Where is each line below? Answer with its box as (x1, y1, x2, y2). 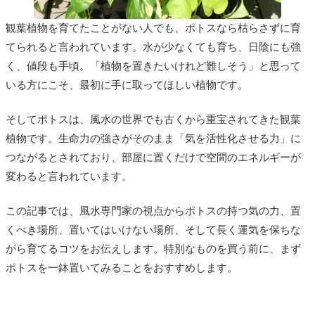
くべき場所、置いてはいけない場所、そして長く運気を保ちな (6, 224, 301, 236)
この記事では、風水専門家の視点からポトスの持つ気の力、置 (6, 205, 301, 217)
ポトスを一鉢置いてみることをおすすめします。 (6, 262, 238, 274)
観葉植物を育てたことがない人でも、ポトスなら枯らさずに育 (6, 22, 301, 34)
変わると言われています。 (6, 170, 132, 182)
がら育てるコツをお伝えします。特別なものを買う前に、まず (6, 243, 301, 255)
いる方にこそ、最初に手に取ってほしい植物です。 (6, 79, 248, 91)
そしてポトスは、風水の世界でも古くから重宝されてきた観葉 (6, 113, 301, 125)
